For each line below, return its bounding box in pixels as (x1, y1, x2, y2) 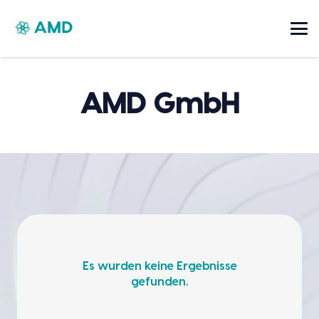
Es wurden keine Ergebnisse (82, 261, 237, 273)
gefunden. (130, 276, 189, 288)
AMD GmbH (80, 90, 239, 120)
